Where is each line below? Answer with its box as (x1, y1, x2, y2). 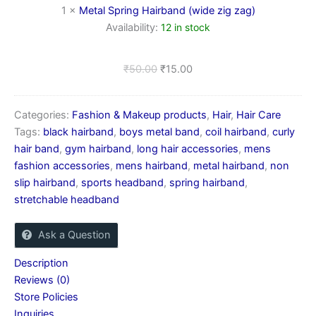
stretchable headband (14, 193, 119, 207)
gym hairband (65, 142, 131, 156)
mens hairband (116, 159, 188, 173)
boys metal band (119, 126, 200, 139)
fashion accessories (14, 159, 110, 173)
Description (14, 257, 68, 270)
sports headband (81, 176, 164, 190)
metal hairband (193, 159, 265, 173)
